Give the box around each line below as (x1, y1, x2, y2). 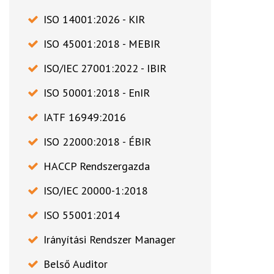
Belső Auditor (43, 257, 108, 272)
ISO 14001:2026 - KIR (43, 12, 145, 27)
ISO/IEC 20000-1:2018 (43, 183, 148, 198)
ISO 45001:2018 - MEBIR (43, 37, 160, 51)
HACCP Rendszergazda (43, 159, 150, 174)
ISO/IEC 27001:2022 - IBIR (43, 61, 166, 76)
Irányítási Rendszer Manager (43, 232, 176, 247)
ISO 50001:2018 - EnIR (43, 86, 150, 100)
